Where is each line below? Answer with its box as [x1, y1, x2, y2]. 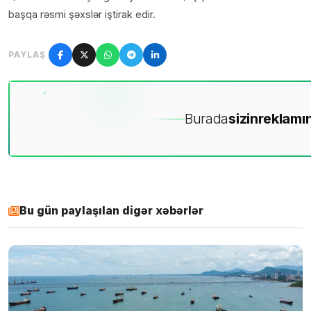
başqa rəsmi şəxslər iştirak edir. [8, 8, 155, 21]
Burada [184, 110, 229, 128]
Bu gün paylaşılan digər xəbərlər [19, 203, 203, 218]
